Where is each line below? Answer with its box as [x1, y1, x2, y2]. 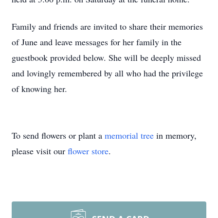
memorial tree [105, 129, 154, 141]
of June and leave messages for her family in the [12, 36, 182, 48]
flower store [68, 145, 109, 157]
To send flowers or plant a [12, 129, 105, 141]
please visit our [12, 145, 68, 157]
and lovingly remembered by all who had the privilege [12, 67, 203, 79]
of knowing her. [12, 83, 67, 94]
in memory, [154, 129, 197, 141]
